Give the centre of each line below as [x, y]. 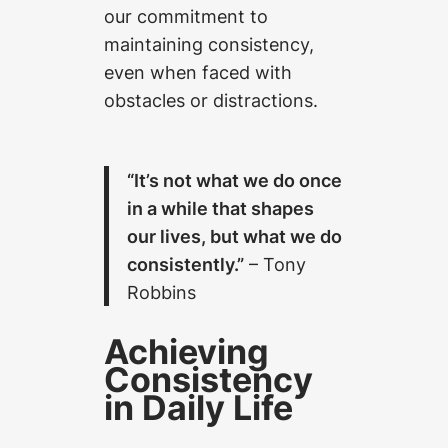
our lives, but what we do [235, 235]
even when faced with [198, 71]
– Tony [275, 263]
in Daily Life [198, 408]
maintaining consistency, [209, 43]
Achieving [186, 352]
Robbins [162, 291]
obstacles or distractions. [211, 99]
